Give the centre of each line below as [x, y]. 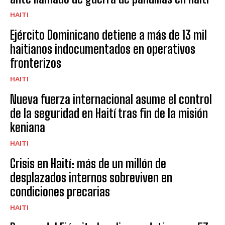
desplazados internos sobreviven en [91, 178]
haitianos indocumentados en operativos [103, 49]
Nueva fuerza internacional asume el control [111, 99]
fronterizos [36, 63]
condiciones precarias [60, 192]
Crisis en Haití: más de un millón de [88, 163]
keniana [28, 127]
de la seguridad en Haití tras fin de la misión [109, 113]
